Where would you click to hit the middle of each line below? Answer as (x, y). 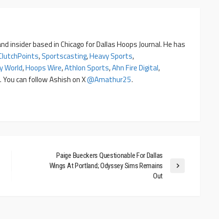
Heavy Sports (111, 56)
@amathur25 (109, 79)
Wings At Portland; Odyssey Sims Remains (106, 165)
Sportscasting (64, 56)
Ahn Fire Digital (135, 67)
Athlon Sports (87, 67)
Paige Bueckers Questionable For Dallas (109, 155)
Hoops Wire (44, 67)
